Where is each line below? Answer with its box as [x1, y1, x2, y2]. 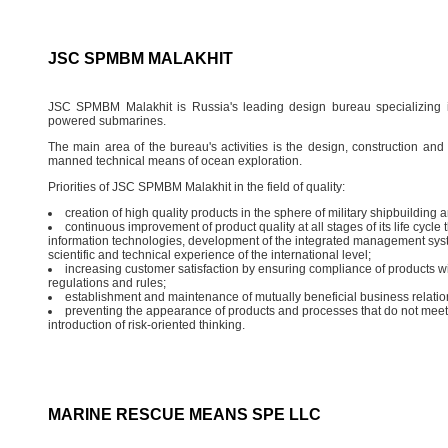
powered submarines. [47, 113, 166, 128]
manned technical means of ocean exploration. [47, 153, 302, 168]
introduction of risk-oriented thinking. [47, 317, 245, 332]
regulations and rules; [47, 275, 166, 290]
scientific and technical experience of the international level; [47, 247, 371, 262]
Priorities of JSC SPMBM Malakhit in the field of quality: [47, 179, 345, 194]
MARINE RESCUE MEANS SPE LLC [47, 405, 321, 423]
